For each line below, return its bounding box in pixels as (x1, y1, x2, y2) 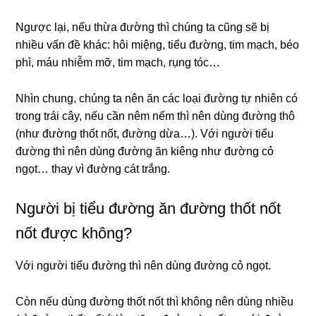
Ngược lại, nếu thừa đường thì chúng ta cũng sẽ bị (16, 20, 270, 33)
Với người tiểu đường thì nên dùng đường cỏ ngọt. (16, 259, 272, 272)
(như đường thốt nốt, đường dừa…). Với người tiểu (16, 127, 274, 140)
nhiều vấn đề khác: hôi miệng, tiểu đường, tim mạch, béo (16, 38, 300, 51)
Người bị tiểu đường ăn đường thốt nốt (16, 199, 281, 217)
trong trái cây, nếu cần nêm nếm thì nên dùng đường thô (16, 109, 296, 122)
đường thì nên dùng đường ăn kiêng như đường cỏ (16, 145, 274, 157)
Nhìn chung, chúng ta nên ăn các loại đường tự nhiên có (16, 92, 298, 104)
